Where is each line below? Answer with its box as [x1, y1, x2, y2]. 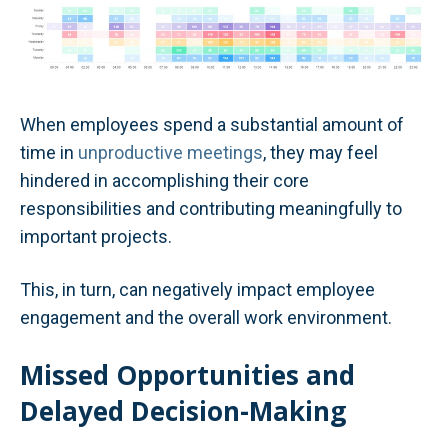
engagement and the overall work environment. [20, 306, 392, 328]
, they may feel [263, 141, 378, 163]
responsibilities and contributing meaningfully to [20, 197, 402, 219]
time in [20, 141, 78, 163]
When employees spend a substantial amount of [20, 113, 404, 135]
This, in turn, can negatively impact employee [20, 278, 375, 300]
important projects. [20, 225, 172, 247]
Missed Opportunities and [20, 357, 355, 394]
